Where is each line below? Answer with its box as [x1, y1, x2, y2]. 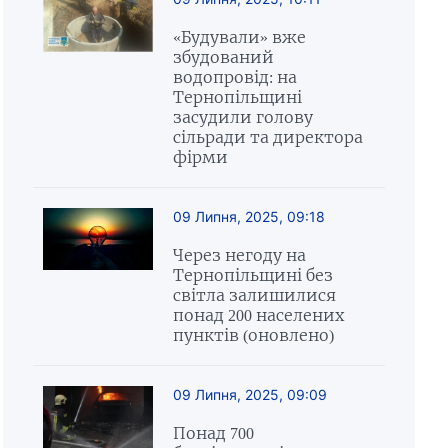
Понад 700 [172, 423, 254, 443]
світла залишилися [172, 285, 336, 305]
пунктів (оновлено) [172, 325, 334, 345]
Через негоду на [172, 245, 306, 265]
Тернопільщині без [172, 265, 333, 285]
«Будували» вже [172, 27, 306, 47]
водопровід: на [172, 67, 297, 87]
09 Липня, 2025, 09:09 [172, 386, 327, 403]
